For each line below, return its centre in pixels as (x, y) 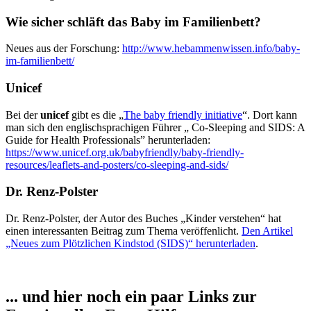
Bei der (23, 115)
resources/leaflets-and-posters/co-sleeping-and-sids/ (117, 165)
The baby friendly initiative (183, 115)
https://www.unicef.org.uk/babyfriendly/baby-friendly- (125, 152)
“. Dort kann (270, 115)
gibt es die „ (96, 115)
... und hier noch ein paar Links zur (131, 297)
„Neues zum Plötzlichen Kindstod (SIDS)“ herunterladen (131, 244)
